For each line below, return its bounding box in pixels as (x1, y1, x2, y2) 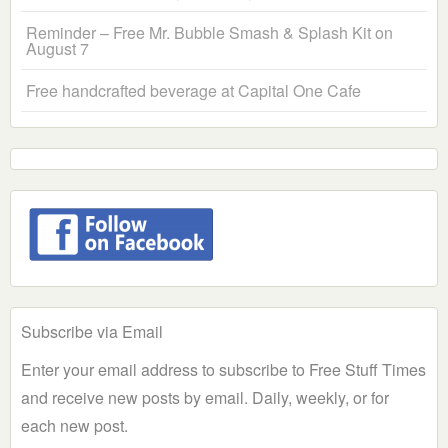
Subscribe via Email (21, 320, 163, 344)
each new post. (21, 414, 128, 438)
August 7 (26, 37, 89, 61)
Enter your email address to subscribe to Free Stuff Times (21, 358, 426, 382)
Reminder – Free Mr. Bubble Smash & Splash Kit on (26, 21, 393, 45)
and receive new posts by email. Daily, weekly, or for (21, 386, 389, 410)
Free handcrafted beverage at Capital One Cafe (26, 79, 361, 103)
